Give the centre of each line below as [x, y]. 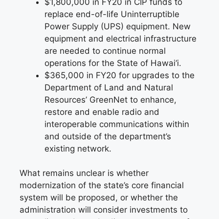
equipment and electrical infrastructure [120, 38]
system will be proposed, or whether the [99, 198]
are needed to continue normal [105, 51]
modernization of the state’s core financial [102, 186]
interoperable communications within [117, 124]
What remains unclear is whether [84, 173]
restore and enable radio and [102, 112]
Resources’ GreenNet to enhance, [110, 99]
